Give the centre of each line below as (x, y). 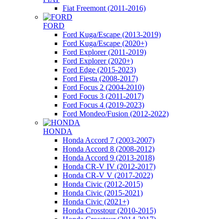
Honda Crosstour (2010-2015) (109, 210)
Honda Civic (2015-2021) (103, 193)
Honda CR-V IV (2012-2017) (109, 166)
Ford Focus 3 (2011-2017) (103, 96)
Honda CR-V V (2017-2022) (108, 175)
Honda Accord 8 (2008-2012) (109, 149)
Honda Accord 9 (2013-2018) (109, 158)
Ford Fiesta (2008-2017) (100, 78)
